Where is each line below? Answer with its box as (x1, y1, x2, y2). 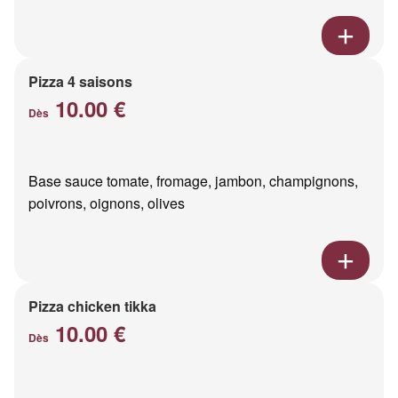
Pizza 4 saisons (28, 70, 132, 92)
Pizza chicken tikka (28, 295, 156, 316)
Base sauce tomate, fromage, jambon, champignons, (28, 170, 358, 191)
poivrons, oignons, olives (28, 192, 185, 213)
